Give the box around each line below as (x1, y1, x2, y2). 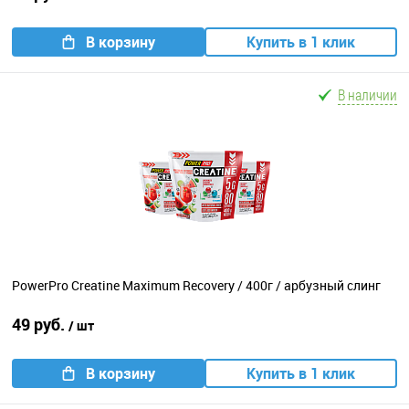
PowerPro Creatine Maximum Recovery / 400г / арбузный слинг (12, 277, 381, 295)
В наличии (338, 85, 397, 104)
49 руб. (12, 313, 68, 335)
